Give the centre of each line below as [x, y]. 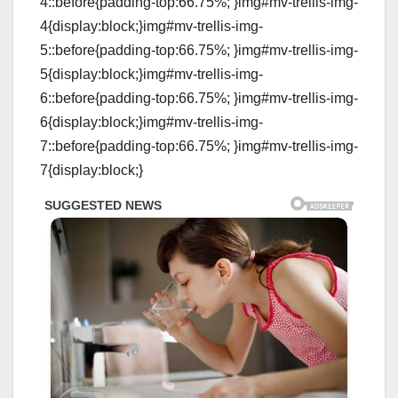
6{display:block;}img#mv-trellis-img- [151, 123]
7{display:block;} [92, 171]
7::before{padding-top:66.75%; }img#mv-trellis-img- [199, 147]
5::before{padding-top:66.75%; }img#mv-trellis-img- [199, 51]
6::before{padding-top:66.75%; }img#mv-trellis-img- [199, 99]
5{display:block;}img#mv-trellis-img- [151, 75]
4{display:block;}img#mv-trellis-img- [151, 27]
